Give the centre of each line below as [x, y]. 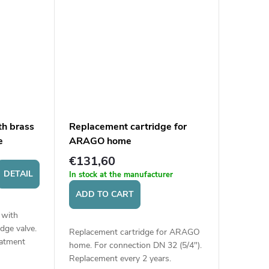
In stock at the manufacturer [121, 175]
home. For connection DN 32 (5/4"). [135, 246]
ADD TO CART [104, 195]
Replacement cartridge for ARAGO [134, 232]
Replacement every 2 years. [120, 259]
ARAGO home [100, 141]
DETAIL [18, 174]
